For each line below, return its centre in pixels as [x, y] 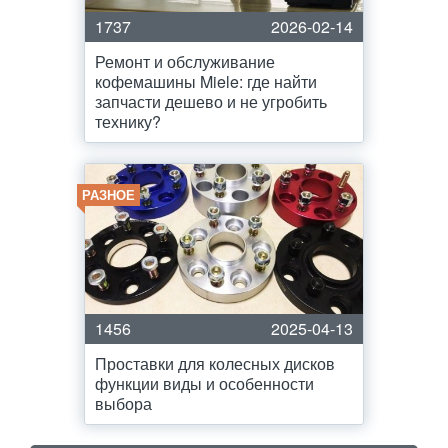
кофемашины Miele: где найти [206, 81]
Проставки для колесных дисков [215, 363]
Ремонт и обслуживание [185, 61]
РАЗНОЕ [108, 194]
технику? [128, 121]
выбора [123, 403]
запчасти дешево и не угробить [211, 101]
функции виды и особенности [204, 383]
